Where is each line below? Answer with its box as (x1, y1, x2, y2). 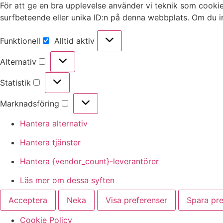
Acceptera (8, 195, 47, 206)
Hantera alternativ (20, 118, 88, 129)
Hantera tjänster (20, 137, 81, 148)
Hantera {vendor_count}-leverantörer (20, 156, 159, 167)
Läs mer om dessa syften (20, 175, 114, 186)
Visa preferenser (106, 195, 167, 206)
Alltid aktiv (54, 36, 97, 46)
